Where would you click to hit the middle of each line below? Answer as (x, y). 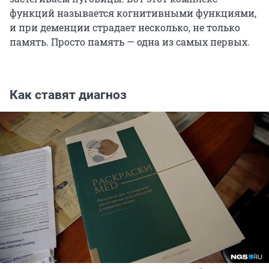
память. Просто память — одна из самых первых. (130, 42)
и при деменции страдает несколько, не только (125, 28)
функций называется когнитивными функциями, (133, 13)
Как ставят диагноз (68, 95)
